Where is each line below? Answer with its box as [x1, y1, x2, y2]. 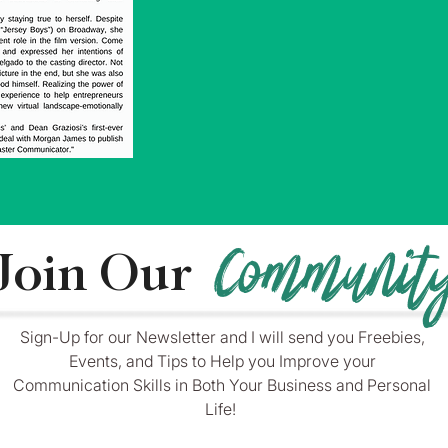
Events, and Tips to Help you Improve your [68, 351, 376, 371]
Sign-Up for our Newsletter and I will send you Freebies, [19, 327, 425, 347]
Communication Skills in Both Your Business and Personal [13, 375, 431, 395]
